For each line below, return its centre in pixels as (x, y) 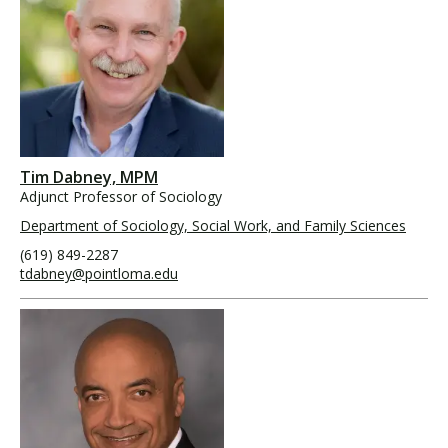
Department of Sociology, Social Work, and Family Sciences (213, 226)
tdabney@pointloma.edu (99, 274)
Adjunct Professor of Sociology (121, 197)
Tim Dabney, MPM (89, 177)
